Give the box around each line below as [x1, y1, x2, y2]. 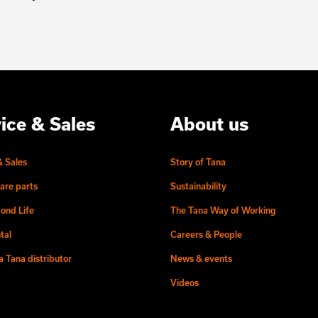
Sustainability [170, 180, 226, 191]
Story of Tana [170, 156, 226, 167]
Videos [170, 277, 199, 287]
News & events [170, 253, 232, 263]
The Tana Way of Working [170, 204, 276, 215]
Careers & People [170, 229, 242, 239]
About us [170, 113, 248, 134]
